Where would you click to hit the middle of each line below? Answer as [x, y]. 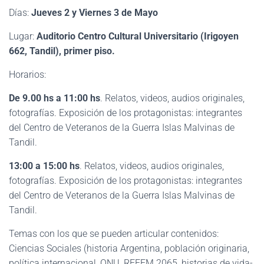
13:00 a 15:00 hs [44, 166]
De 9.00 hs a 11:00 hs [55, 98]
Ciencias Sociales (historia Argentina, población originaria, [129, 248]
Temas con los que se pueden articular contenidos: [114, 234]
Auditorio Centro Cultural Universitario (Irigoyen [136, 36]
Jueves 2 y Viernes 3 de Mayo [93, 13]
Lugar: [22, 36]
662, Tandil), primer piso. [62, 51]
